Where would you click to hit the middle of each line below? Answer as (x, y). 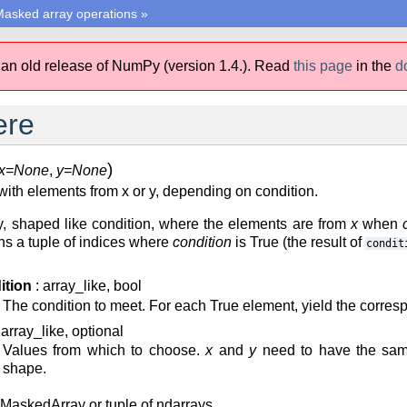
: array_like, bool (87, 286)
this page (323, 66)
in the (376, 66)
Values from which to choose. (104, 351)
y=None (82, 170)
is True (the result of (298, 242)
